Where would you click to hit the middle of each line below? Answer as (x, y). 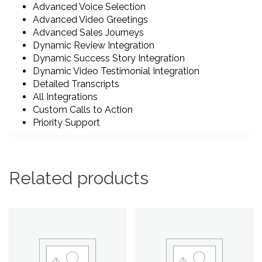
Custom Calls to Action (83, 109)
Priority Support (66, 122)
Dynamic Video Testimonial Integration (116, 71)
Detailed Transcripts (76, 84)
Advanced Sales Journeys (88, 32)
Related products (79, 178)
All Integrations (65, 96)
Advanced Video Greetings (90, 19)
